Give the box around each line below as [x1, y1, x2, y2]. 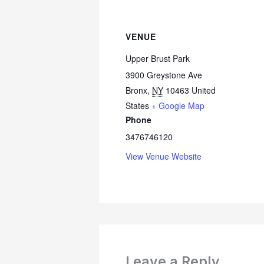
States [126, 100, 149, 112]
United [192, 84, 216, 97]
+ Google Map [151, 100, 204, 112]
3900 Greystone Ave [126, 69, 202, 81]
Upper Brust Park [126, 52, 190, 65]
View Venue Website [126, 150, 202, 163]
